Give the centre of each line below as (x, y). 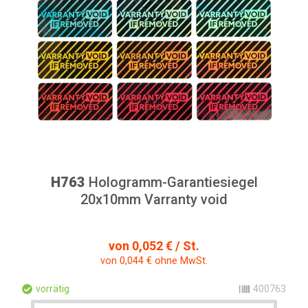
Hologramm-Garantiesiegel (171, 182)
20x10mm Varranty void (154, 199)
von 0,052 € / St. (154, 246)
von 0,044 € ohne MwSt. (154, 261)
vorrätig (53, 289)
